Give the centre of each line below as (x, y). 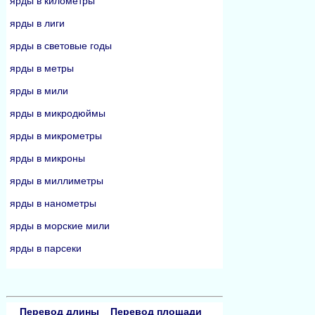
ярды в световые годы (61, 46)
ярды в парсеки (46, 248)
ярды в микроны (47, 158)
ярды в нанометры (53, 203)
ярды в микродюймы (58, 113)
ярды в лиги (37, 23)
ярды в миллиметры (57, 181)
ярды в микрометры (56, 136)
